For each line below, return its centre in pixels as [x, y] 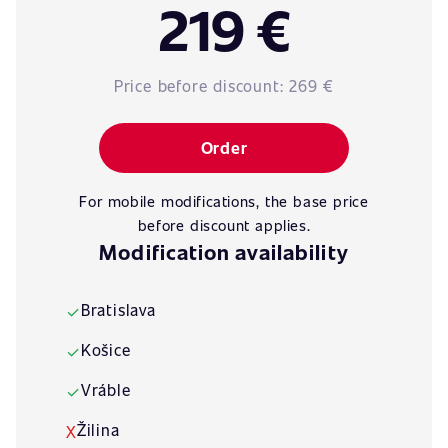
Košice [105, 349]
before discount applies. [224, 225]
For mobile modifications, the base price [224, 201]
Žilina [98, 429]
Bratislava [118, 309]
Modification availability [224, 251]
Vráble [105, 389]
